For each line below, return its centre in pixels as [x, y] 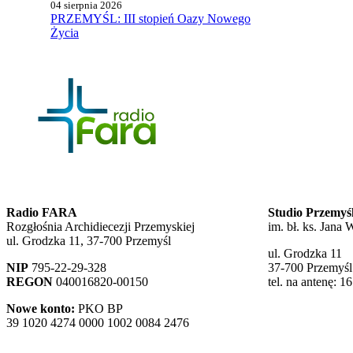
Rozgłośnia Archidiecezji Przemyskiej [100, 227]
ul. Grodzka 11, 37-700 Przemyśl [89, 241]
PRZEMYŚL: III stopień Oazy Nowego [150, 18]
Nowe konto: [41, 309]
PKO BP [99, 309]
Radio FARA [42, 213]
